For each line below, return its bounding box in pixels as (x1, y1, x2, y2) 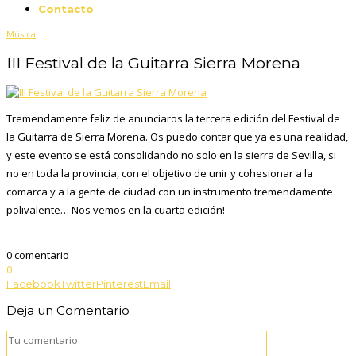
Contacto (38, 2, 94, 15)
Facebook (6, 277, 60, 291)
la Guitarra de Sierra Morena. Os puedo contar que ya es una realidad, (6, 130, 348, 145)
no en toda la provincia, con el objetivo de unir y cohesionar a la (6, 166, 313, 181)
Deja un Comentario (6, 303, 130, 319)
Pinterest (96, 277, 143, 291)
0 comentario (6, 248, 69, 263)
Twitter (60, 277, 96, 291)
